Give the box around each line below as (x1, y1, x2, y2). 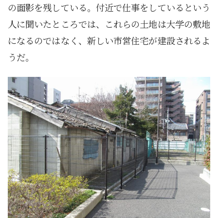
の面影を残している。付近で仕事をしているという (8, 1, 210, 14)
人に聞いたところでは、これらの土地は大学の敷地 (8, 18, 210, 31)
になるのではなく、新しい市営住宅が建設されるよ (8, 34, 210, 47)
